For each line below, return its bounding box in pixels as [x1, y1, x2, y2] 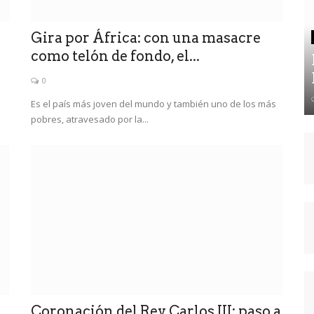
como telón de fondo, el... [31, 47, 200, 64]
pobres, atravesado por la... [31, 112, 149, 125]
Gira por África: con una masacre [31, 29, 261, 46]
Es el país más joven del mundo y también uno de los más [31, 97, 276, 110]
